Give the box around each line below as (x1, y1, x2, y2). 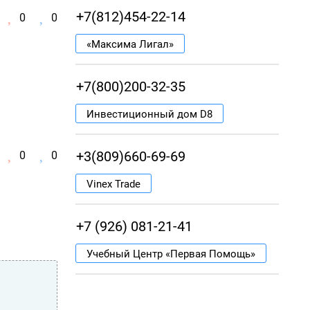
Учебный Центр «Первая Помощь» (86, 248, 255, 260)
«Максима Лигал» (86, 38, 174, 51)
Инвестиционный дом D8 (86, 108, 212, 120)
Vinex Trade (86, 178, 140, 190)
